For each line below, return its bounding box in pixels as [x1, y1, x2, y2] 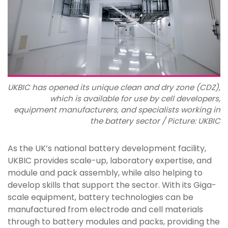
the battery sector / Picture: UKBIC [90, 116, 220, 127]
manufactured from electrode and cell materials [8, 204, 203, 216]
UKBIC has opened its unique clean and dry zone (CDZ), [8, 82, 220, 93]
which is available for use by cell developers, [50, 93, 220, 104]
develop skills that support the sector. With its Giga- [8, 179, 216, 191]
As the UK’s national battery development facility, [8, 142, 206, 155]
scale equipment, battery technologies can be [8, 191, 193, 204]
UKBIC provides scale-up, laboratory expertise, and [8, 155, 212, 167]
